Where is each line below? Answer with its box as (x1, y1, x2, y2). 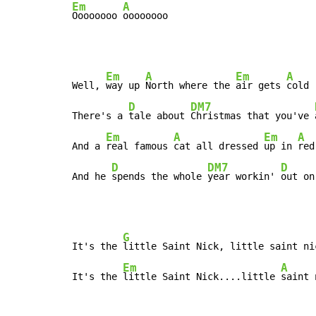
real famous (106, 140, 174, 152)
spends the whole (111, 171, 207, 183)
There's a (72, 110, 128, 122)
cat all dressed (174, 140, 264, 152)
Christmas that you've (190, 110, 315, 122)
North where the (145, 80, 236, 92)
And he (72, 171, 111, 183)
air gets (236, 80, 286, 92)
